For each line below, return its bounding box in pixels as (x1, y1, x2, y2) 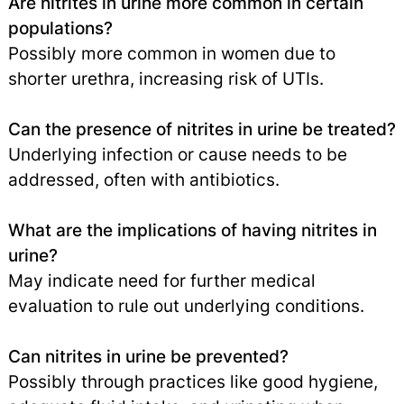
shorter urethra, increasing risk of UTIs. (7, 68, 324, 90)
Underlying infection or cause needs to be (7, 143, 347, 166)
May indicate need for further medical (7, 270, 316, 292)
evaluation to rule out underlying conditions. (7, 295, 364, 317)
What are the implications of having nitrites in (7, 219, 377, 242)
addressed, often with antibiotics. (7, 169, 280, 191)
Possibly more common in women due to (7, 42, 335, 65)
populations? (7, 17, 113, 40)
